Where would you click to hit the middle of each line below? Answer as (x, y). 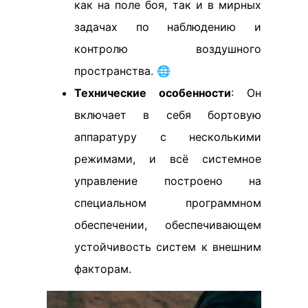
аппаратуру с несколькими (168, 137)
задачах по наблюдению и (168, 27)
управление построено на (168, 181)
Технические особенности (153, 93)
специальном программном (168, 203)
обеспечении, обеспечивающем (168, 225)
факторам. (103, 269)
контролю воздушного (168, 49)
